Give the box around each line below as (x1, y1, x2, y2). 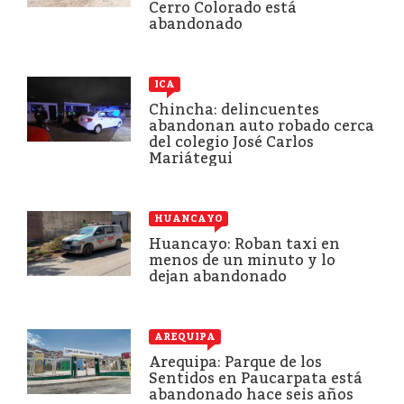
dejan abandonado (149, 267, 287, 285)
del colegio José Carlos (149, 133, 314, 151)
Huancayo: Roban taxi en (149, 234, 340, 252)
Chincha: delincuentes (149, 100, 319, 118)
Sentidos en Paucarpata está (149, 369, 363, 387)
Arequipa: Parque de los (149, 353, 322, 371)
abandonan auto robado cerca (149, 116, 374, 134)
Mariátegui (149, 149, 233, 167)
